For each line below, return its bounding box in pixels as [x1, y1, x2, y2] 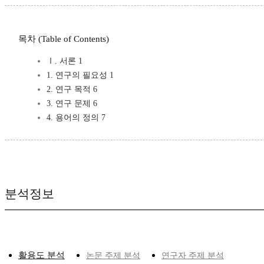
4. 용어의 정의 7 [47, 113, 105, 123]
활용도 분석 [18, 250, 65, 260]
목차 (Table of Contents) [18, 34, 109, 44]
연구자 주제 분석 [161, 251, 224, 260]
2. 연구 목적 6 [47, 85, 97, 94]
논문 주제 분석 [86, 251, 140, 260]
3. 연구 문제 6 [47, 99, 97, 108]
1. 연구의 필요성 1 [47, 71, 114, 80]
